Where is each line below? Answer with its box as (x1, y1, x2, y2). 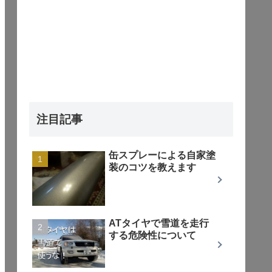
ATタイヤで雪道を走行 (109, 217, 209, 228)
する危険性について (109, 229, 196, 240)
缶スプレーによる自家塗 (109, 149, 216, 160)
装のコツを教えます (109, 161, 196, 172)
